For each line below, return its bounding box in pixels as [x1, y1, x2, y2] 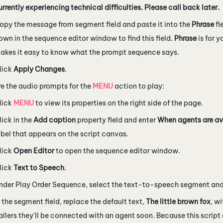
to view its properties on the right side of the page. [34, 98, 203, 108]
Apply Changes [13, 64, 65, 74]
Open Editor [13, 146, 54, 155]
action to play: [113, 81, 166, 91]
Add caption [33, 115, 76, 124]
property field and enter [76, 115, 157, 124]
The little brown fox [146, 197, 211, 206]
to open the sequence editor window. [54, 146, 180, 155]
